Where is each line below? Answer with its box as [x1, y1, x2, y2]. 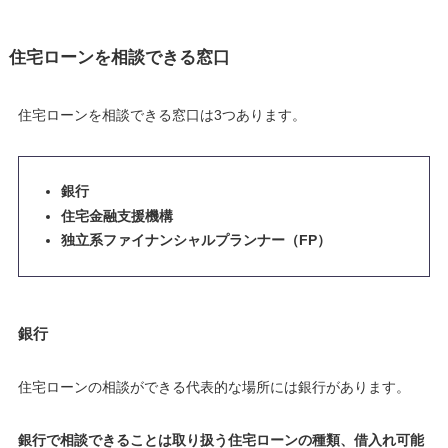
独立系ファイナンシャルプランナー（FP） [60, 232, 331, 249]
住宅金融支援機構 [60, 207, 173, 224]
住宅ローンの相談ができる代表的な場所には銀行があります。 [17, 378, 410, 395]
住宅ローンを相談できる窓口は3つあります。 [17, 106, 306, 123]
